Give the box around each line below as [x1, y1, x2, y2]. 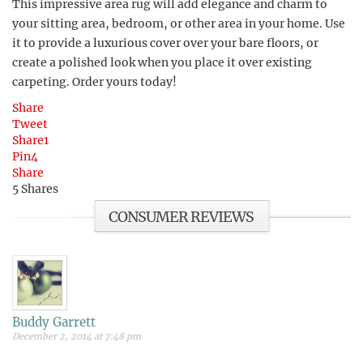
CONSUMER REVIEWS [108, 207, 254, 226]
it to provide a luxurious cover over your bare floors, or [12, 36, 318, 50]
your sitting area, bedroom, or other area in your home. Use [12, 16, 345, 31]
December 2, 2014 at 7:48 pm [12, 331, 141, 342]
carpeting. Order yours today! [12, 75, 177, 89]
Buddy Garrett [12, 314, 96, 330]
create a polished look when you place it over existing [12, 55, 312, 70]
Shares [21, 181, 58, 196]
